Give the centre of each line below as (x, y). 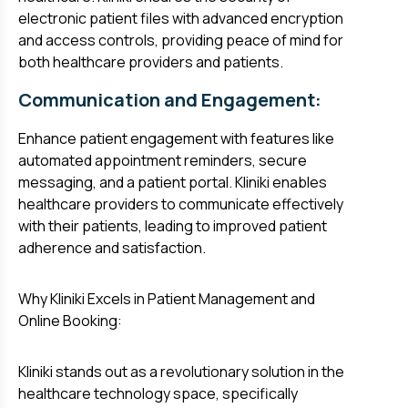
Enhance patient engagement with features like (176, 139)
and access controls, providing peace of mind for (181, 41)
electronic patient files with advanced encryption (181, 19)
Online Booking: (70, 321)
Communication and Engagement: (170, 100)
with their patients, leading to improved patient (173, 226)
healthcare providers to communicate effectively (181, 204)
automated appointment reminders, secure (163, 161)
